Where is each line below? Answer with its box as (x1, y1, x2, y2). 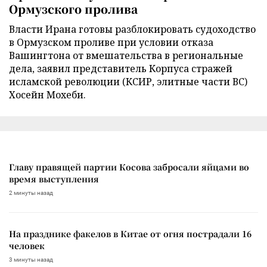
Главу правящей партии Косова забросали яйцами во (9, 160, 249, 173)
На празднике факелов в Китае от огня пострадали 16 (9, 227, 252, 240)
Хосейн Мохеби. (9, 88, 86, 101)
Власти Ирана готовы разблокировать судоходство (9, 22, 256, 36)
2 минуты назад (9, 189, 53, 196)
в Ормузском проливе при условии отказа (9, 35, 213, 49)
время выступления (9, 172, 99, 185)
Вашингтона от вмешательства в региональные (9, 48, 243, 62)
